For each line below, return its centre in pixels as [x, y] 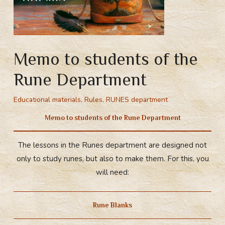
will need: [113, 172]
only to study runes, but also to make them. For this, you [113, 158]
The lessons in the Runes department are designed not [113, 145]
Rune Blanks [113, 205]
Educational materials [47, 100]
